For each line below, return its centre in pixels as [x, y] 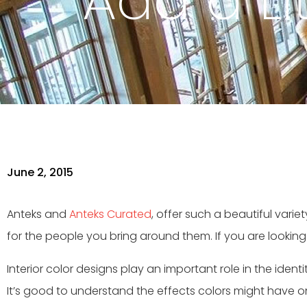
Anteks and [38, 214]
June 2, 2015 [40, 172]
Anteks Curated [110, 214]
